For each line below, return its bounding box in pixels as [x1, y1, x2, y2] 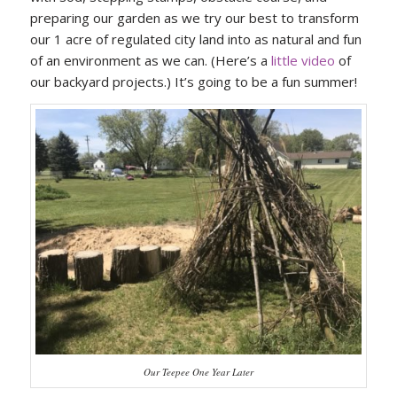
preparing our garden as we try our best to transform [29, 8, 359, 27]
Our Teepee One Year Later [143, 364, 253, 378]
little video [270, 51, 335, 69]
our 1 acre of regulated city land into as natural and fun [29, 29, 362, 48]
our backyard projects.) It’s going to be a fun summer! [29, 72, 357, 90]
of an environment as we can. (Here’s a [29, 51, 271, 69]
